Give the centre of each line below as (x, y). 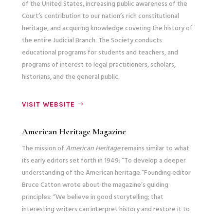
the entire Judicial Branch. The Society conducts (92, 40)
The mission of (44, 148)
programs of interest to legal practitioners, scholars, (99, 65)
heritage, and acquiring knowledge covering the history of (107, 28)
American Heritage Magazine (74, 131)
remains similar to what (154, 148)
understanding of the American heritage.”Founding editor (106, 173)
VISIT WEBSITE (48, 104)
